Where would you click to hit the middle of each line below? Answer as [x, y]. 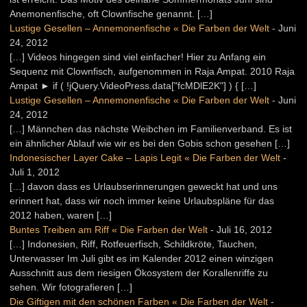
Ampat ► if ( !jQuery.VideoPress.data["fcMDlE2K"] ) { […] [133, 85]
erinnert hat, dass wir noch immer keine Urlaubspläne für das [142, 200]
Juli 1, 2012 [35, 172]
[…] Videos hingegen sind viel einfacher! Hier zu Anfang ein [138, 57]
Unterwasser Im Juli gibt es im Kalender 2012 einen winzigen [142, 258]
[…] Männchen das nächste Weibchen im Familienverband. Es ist [151, 128]
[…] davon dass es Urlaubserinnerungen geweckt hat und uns [144, 186]
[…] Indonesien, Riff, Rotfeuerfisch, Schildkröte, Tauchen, [133, 244]
